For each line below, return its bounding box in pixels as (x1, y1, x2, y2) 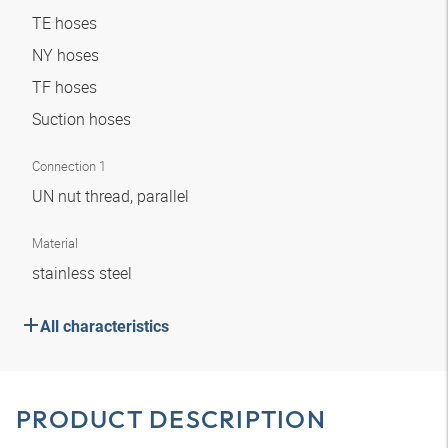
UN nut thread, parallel (32, 185, 193, 207)
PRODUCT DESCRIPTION (16, 403, 326, 435)
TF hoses (32, 76, 101, 98)
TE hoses (32, 12, 101, 34)
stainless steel (32, 262, 136, 284)
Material (32, 234, 78, 252)
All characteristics (40, 317, 169, 336)
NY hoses (32, 44, 103, 66)
